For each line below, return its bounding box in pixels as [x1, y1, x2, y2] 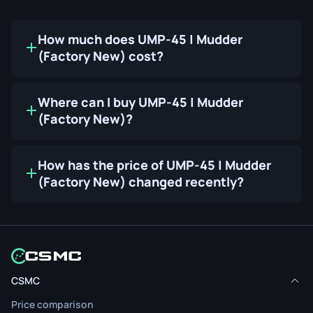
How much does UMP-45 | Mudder [38, 31, 242, 48]
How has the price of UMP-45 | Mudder [38, 156, 271, 173]
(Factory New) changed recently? [38, 173, 244, 190]
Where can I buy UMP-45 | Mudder [38, 94, 243, 110]
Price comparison [11, 298, 94, 312]
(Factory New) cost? [38, 48, 163, 64]
